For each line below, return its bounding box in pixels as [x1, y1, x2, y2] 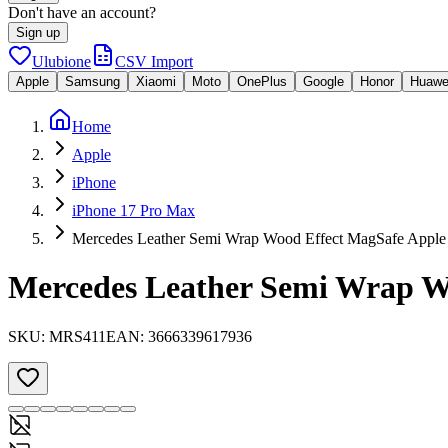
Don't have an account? [8, 4, 156, 21]
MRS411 [49, 327, 106, 345]
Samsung [65, 74, 120, 89]
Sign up [16, 25, 60, 40]
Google [303, 74, 344, 89]
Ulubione [32, 53, 91, 70]
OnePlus [237, 74, 287, 89]
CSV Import [115, 53, 193, 70]
